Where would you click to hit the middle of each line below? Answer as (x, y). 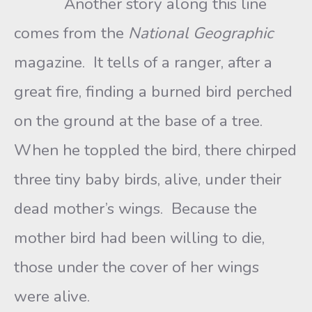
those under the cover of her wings (136, 267)
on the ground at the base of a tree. (140, 121)
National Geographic (201, 33)
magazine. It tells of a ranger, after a (143, 62)
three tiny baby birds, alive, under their (148, 179)
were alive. (54, 296)
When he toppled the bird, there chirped (155, 150)
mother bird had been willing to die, (139, 238)
